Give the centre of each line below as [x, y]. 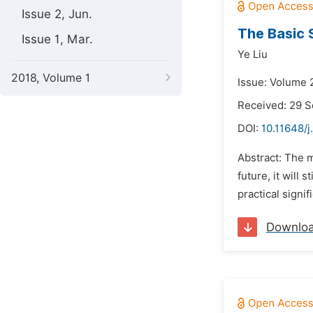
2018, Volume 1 [51, 78]
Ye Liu [253, 54]
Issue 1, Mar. [57, 39]
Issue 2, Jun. [57, 14]
